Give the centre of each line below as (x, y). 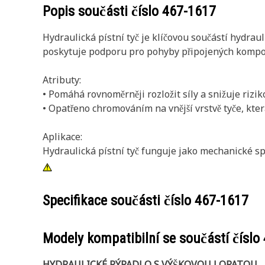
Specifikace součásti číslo (119, 201)
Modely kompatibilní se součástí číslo (153, 238)
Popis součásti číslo (102, 11)
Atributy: (62, 80)
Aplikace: (62, 137)
